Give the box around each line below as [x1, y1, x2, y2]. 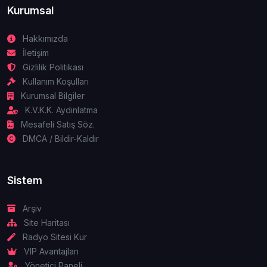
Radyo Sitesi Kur [20, 231, 87, 242]
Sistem [7, 173, 42, 187]
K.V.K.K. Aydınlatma [23, 104, 98, 115]
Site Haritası [21, 217, 70, 228]
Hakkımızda [20, 33, 68, 44]
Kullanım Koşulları [20, 76, 89, 86]
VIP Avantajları [21, 246, 79, 256]
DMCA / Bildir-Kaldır [20, 133, 99, 144]
